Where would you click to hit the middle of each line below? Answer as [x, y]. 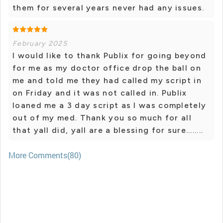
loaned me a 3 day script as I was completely [110, 106]
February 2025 [40, 44]
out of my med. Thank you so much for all [102, 118]
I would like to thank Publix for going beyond [110, 56]
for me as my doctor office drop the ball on [107, 68]
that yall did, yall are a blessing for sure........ [108, 130]
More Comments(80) [45, 155]
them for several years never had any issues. [109, 8]
